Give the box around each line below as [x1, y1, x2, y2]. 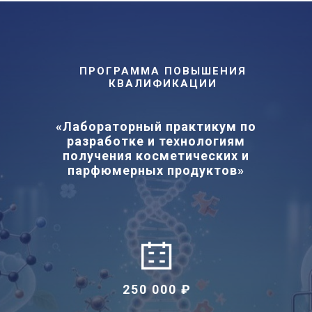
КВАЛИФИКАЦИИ [109, 77, 217, 90]
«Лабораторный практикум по [56, 118, 256, 134]
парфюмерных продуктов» [68, 162, 244, 178]
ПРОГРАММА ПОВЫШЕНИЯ [79, 64, 247, 77]
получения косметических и [63, 148, 249, 163]
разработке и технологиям [67, 133, 245, 148]
